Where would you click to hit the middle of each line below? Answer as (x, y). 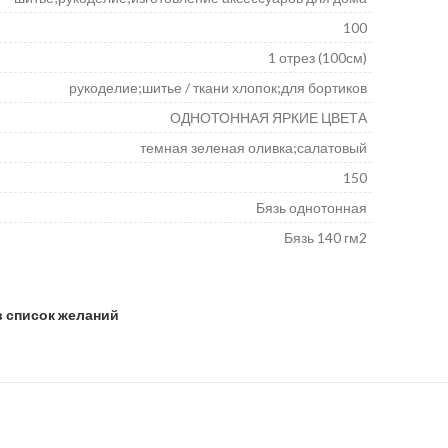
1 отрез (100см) (317, 57)
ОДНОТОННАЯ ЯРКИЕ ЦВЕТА (268, 117)
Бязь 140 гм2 (325, 237)
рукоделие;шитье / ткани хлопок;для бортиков (218, 87)
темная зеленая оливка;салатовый (253, 147)
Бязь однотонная (311, 207)
